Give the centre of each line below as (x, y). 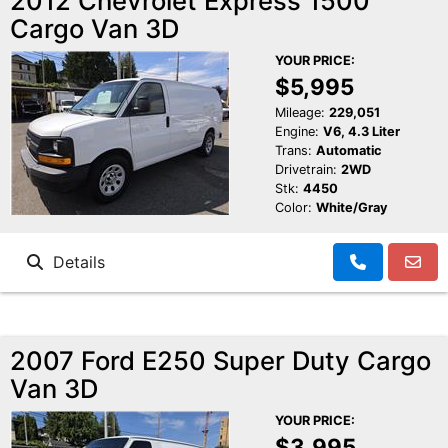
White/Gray (351, 208)
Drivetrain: (305, 170)
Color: (293, 208)
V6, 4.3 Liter (361, 132)
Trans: (293, 151)
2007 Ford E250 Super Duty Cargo (220, 361)
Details (74, 262)
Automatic (348, 151)
